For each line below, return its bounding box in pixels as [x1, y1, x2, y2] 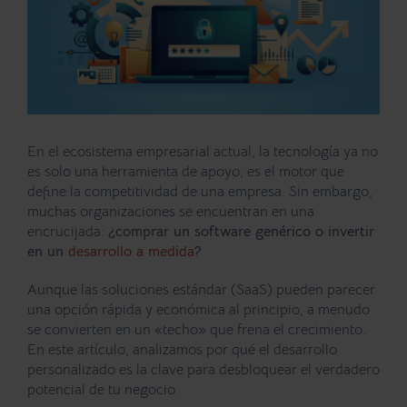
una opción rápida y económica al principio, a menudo [27, 300, 370, 319]
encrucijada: [27, 222, 108, 241]
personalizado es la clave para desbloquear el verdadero [27, 360, 380, 379]
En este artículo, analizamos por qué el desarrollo [27, 340, 337, 359]
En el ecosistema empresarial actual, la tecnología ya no [27, 142, 378, 161]
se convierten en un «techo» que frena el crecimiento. [27, 320, 366, 339]
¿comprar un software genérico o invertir [108, 222, 374, 241]
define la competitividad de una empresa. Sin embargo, [27, 182, 372, 201]
